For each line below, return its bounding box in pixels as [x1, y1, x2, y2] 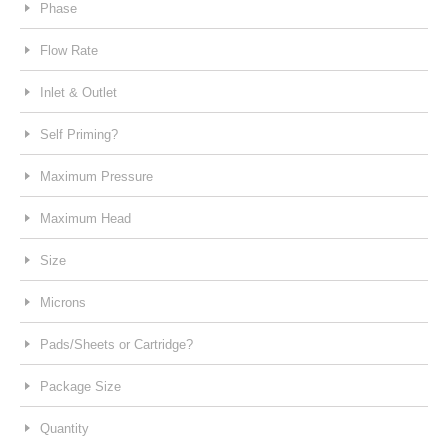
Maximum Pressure [40, 168, 153, 184]
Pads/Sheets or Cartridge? [40, 336, 193, 352]
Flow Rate [40, 42, 98, 58]
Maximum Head [40, 210, 131, 226]
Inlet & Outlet [40, 84, 117, 100]
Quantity [40, 420, 89, 436]
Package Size [40, 378, 121, 394]
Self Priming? [40, 126, 118, 142]
